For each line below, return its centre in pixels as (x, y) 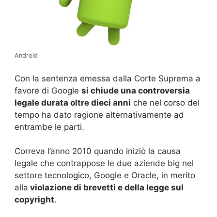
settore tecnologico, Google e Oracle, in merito (105, 176)
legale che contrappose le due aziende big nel (104, 163)
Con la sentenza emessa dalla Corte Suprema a (108, 78)
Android (26, 56)
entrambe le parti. (49, 127)
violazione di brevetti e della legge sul (106, 188)
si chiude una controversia (136, 90)
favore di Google (48, 90)
